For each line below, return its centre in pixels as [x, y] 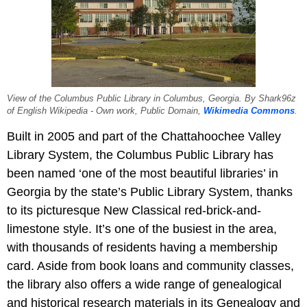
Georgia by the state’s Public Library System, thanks [150, 192]
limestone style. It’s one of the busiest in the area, [142, 229]
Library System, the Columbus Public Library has [140, 155]
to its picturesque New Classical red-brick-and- [134, 210]
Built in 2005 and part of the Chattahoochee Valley [144, 136]
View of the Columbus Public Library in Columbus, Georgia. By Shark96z [151, 98]
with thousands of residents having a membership [142, 247]
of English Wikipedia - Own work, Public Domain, [105, 111]
